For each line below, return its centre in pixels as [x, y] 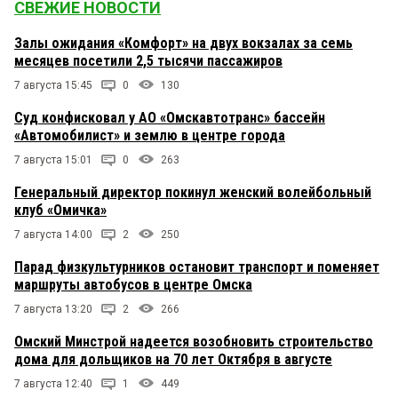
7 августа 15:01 [53, 160]
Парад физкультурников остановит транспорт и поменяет [197, 267]
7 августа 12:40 [53, 384]
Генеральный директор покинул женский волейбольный [193, 193]
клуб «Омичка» [60, 211]
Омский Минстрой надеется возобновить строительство [194, 342]
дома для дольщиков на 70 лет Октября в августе [173, 360]
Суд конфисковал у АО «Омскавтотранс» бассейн [170, 118]
